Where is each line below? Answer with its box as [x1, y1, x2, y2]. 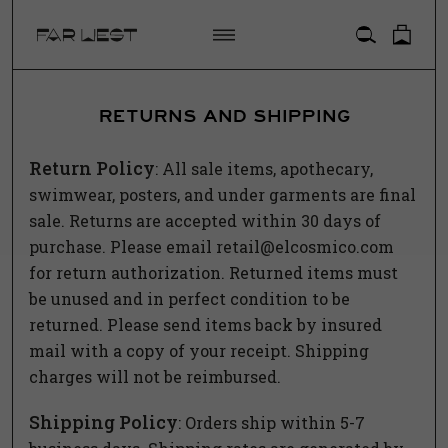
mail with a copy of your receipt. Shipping [29, 340, 369, 361]
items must [303, 262, 398, 283]
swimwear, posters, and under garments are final [29, 184, 416, 205]
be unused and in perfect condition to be [29, 288, 350, 309]
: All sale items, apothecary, [155, 158, 373, 179]
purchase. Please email [29, 236, 216, 257]
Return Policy [29, 156, 155, 180]
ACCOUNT [170, 13, 278, 36]
